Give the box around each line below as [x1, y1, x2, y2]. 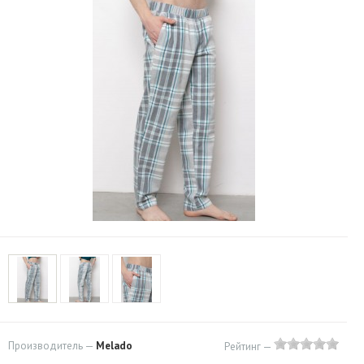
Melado [96, 339, 132, 353]
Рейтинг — [224, 340, 274, 353]
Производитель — [8, 339, 96, 353]
